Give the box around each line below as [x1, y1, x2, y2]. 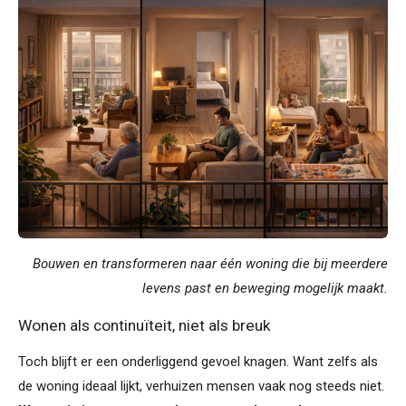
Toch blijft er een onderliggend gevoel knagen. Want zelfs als [18, 353, 378, 370]
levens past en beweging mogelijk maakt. [142, 279, 388, 296]
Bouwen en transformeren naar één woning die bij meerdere [33, 255, 388, 272]
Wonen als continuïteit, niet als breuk [18, 315, 271, 334]
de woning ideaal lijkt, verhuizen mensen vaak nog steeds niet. [18, 377, 384, 394]
